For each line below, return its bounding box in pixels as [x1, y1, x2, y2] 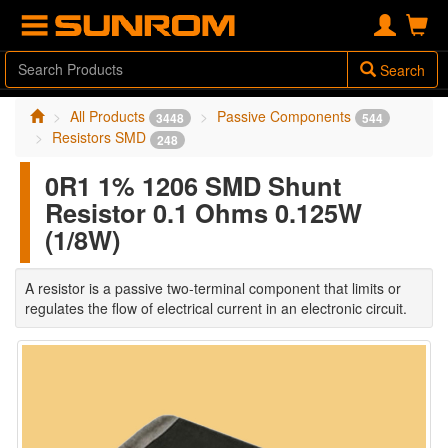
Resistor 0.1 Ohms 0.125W [45, 193, 362, 231]
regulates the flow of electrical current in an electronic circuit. [25, 297, 407, 318]
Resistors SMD [52, 127, 150, 148]
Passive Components [217, 106, 355, 126]
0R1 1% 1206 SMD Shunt [45, 166, 341, 204]
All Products [70, 106, 149, 126]
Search [376, 60, 425, 80]
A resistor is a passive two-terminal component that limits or [25, 277, 401, 298]
